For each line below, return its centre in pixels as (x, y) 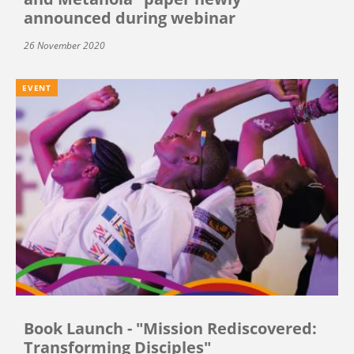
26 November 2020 (64, 46)
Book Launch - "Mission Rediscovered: (170, 328)
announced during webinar (130, 18)
